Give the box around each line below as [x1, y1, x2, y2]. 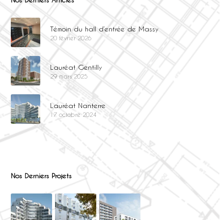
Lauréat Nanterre [50, 101, 106, 110]
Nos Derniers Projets [11, 171, 72, 180]
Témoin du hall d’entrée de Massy [50, 25, 159, 33]
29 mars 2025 [50, 73, 88, 80]
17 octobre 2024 [50, 111, 97, 118]
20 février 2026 [50, 34, 92, 42]
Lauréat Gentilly [50, 63, 103, 72]
